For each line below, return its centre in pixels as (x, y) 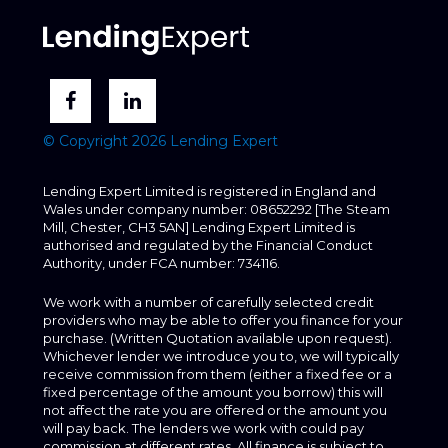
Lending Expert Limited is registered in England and (209, 191)
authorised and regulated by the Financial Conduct (207, 245)
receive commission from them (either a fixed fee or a (217, 374)
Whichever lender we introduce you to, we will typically (220, 356)
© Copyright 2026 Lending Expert (160, 141)
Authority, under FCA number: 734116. (161, 263)
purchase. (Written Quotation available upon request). (217, 338)
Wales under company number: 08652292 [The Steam (216, 209)
